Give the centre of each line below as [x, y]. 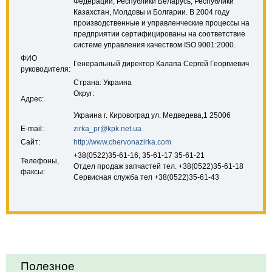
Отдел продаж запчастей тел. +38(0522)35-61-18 [158, 166]
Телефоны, [40, 161]
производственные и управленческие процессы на [161, 23]
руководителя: [46, 69]
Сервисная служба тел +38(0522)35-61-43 [146, 177]
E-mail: [32, 129]
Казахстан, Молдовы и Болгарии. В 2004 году [151, 12]
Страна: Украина [103, 83]
